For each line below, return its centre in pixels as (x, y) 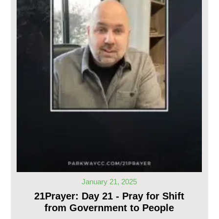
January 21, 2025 (109, 181)
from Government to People (109, 208)
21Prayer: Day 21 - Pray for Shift (109, 196)
